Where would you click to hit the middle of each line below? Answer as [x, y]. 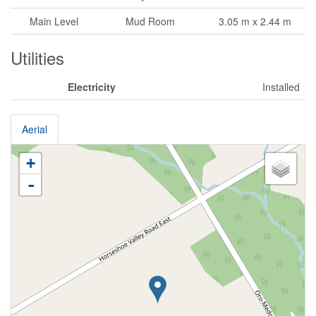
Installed [281, 86]
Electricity [91, 86]
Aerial [35, 129]
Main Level [54, 21]
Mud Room [150, 21]
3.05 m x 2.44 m [255, 21]
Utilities [37, 57]
